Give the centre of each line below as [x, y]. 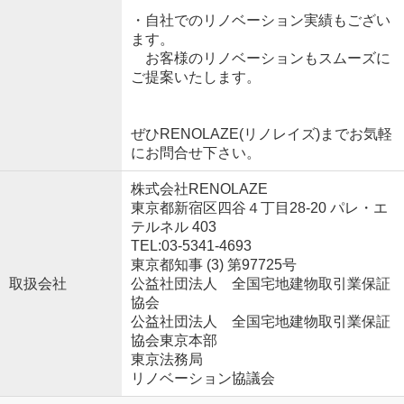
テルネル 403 [173, 226]
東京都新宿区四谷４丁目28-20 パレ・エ [259, 207]
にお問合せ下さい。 [195, 152]
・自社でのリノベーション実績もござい [260, 20]
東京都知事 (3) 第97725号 [213, 264]
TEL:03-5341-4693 [191, 245]
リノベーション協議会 [202, 378]
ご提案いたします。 [195, 77]
